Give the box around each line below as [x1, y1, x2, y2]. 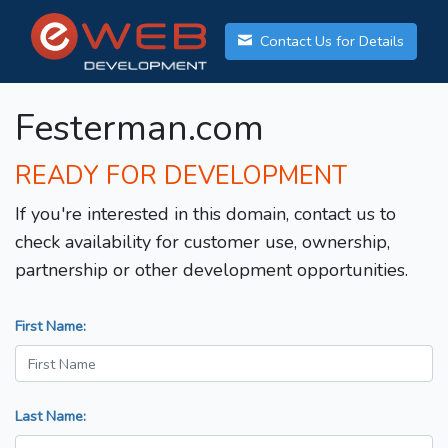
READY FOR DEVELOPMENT [15, 159, 347, 194]
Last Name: [15, 406, 86, 427]
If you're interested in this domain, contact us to [15, 202, 396, 227]
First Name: [15, 316, 86, 337]
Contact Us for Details [256, 31, 404, 52]
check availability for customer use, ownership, [15, 230, 390, 255]
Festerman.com [15, 104, 264, 154]
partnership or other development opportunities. [15, 258, 408, 283]
